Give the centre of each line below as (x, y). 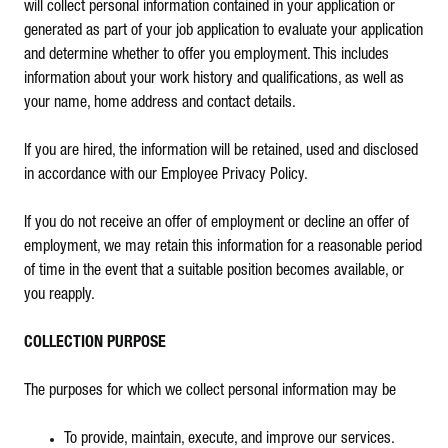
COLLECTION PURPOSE (95, 343)
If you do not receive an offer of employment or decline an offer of (216, 223)
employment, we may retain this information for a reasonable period (223, 247)
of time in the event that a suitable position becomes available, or (214, 271)
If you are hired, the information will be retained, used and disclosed (221, 151)
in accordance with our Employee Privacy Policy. (166, 175)
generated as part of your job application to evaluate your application (223, 31)
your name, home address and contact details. (160, 103)
